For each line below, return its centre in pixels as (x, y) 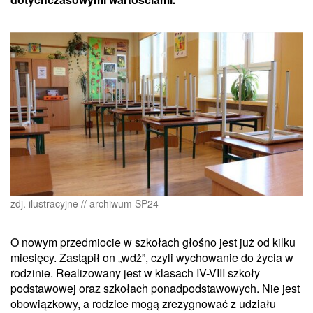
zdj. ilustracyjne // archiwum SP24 (85, 203)
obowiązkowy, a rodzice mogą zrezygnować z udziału (143, 303)
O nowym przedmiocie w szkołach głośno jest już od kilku (153, 242)
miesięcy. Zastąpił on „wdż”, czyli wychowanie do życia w (152, 257)
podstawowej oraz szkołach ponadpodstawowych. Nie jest (155, 288)
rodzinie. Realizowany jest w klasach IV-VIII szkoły (135, 272)
